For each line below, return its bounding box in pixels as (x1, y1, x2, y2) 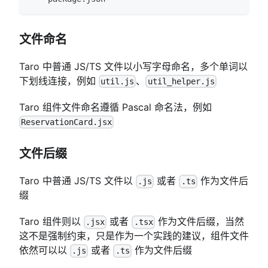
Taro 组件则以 (19, 215, 84, 228)
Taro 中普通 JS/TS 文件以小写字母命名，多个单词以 (19, 60, 248, 72)
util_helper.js (147, 77, 215, 87)
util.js (100, 77, 135, 87)
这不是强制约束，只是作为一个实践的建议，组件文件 (19, 230, 249, 242)
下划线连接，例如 (19, 74, 99, 87)
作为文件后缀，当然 (154, 215, 244, 228)
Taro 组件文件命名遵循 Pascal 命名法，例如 (19, 101, 212, 114)
